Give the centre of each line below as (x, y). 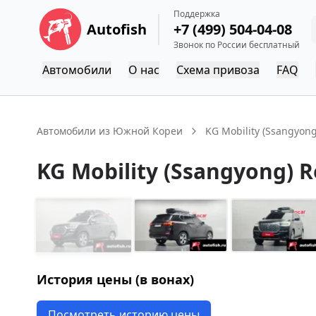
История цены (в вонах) (115, 279)
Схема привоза (218, 70)
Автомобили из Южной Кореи (110, 131)
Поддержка (196, 13)
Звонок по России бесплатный (236, 44)
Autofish (117, 29)
